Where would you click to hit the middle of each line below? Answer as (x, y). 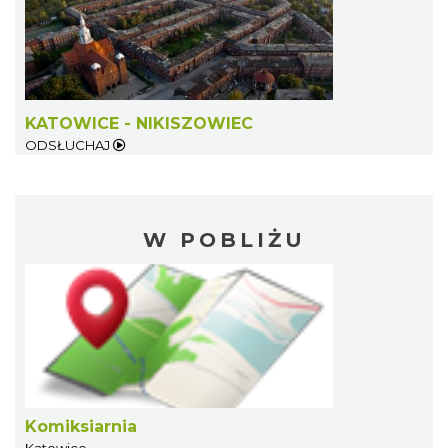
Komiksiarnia (81, 427)
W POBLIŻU (224, 240)
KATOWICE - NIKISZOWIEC (139, 124)
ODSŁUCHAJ (69, 145)
